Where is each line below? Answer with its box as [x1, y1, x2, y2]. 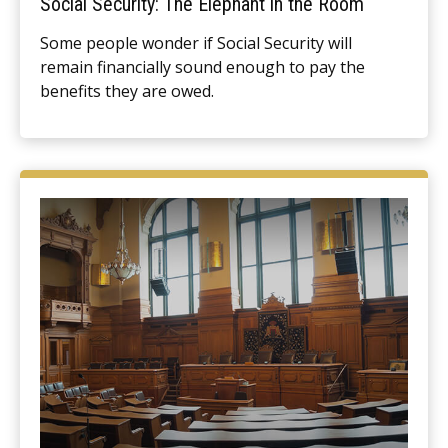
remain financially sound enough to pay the [40, 55, 365, 78]
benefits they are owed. [40, 79, 214, 102]
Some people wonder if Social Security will [40, 31, 352, 54]
